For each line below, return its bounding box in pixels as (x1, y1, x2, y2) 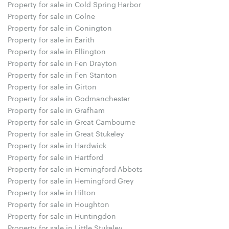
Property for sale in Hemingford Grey (8, 174, 134, 186)
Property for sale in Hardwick (8, 139, 106, 150)
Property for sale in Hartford (8, 150, 103, 162)
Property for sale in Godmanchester (8, 91, 130, 103)
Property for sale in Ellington (8, 44, 106, 56)
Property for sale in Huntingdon (8, 209, 116, 221)
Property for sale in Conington (8, 21, 112, 33)
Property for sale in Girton (8, 80, 97, 91)
